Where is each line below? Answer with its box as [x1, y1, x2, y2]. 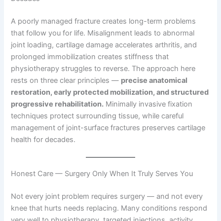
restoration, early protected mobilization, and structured [11, 87, 209, 97]
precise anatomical [121, 75, 188, 85]
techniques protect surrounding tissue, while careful [11, 111, 184, 120]
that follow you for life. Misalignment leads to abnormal [11, 28, 195, 37]
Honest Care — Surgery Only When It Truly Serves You [11, 169, 193, 179]
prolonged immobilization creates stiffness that [11, 52, 169, 61]
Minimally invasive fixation [104, 99, 193, 109]
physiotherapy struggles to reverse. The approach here [11, 64, 196, 73]
